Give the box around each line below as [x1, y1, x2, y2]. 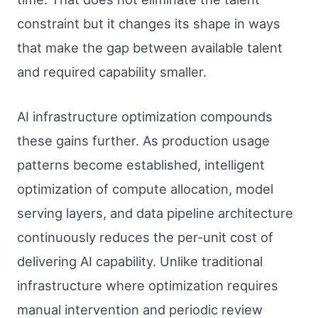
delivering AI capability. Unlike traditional [17, 253, 263, 269]
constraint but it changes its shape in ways [17, 15, 280, 31]
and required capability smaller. [17, 63, 207, 79]
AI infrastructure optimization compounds [17, 108, 273, 124]
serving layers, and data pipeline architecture [17, 204, 293, 221]
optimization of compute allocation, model [17, 180, 273, 197]
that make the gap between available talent [17, 39, 283, 55]
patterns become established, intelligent [17, 156, 265, 172]
